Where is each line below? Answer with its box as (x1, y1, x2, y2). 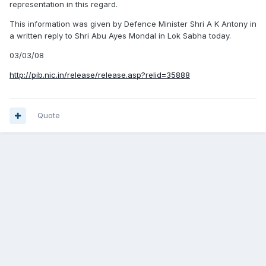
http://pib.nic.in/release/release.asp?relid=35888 (9, 69, 190, 80)
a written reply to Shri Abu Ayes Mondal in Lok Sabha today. (9, 30, 231, 40)
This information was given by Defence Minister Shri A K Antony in (9, 18, 256, 28)
